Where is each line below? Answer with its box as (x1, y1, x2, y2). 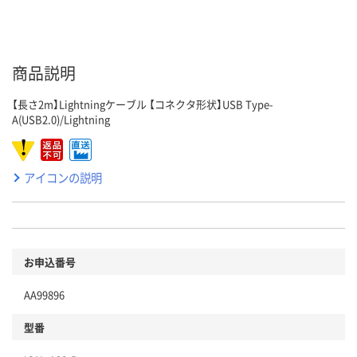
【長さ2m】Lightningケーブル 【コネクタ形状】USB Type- (12, 96, 273, 112)
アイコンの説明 (24, 169, 102, 186)
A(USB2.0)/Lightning (12, 112, 110, 127)
